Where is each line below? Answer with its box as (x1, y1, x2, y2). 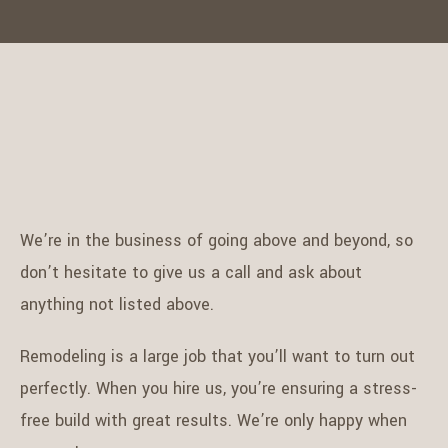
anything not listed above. (19, 293, 214, 317)
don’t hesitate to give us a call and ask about (19, 261, 362, 285)
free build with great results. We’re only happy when (19, 409, 407, 433)
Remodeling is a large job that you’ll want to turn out (19, 345, 415, 369)
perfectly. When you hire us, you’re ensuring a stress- (19, 377, 417, 401)
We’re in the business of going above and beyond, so (19, 229, 413, 253)
